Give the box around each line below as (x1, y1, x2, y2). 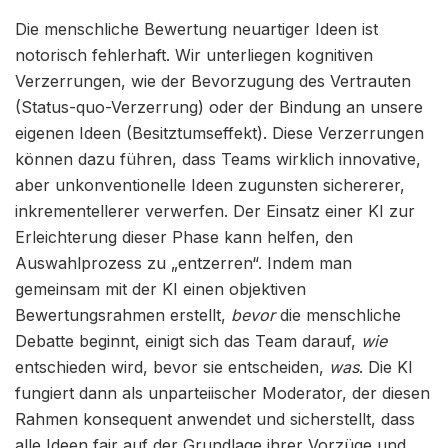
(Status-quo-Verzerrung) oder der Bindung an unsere (15, 97, 423, 118)
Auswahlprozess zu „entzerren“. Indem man (15, 253, 352, 274)
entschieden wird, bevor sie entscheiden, (15, 357, 329, 378)
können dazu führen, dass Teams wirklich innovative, (15, 149, 421, 170)
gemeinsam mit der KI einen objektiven (15, 279, 306, 300)
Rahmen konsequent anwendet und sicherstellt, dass (15, 409, 415, 430)
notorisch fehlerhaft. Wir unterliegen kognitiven (15, 45, 373, 66)
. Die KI (359, 357, 413, 378)
